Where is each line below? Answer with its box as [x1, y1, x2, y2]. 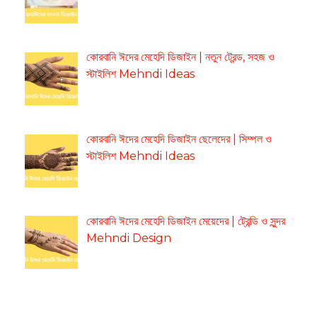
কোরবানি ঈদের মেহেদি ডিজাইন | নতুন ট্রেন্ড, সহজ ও [86, 50, 275, 64]
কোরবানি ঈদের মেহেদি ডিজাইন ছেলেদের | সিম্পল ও [86, 132, 272, 146]
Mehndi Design [86, 231, 171, 245]
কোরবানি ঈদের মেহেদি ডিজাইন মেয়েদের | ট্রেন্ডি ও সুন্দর [86, 214, 285, 228]
